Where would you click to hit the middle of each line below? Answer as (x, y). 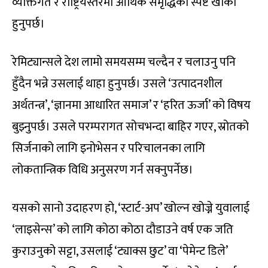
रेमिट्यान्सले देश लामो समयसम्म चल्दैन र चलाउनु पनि (124, 63)
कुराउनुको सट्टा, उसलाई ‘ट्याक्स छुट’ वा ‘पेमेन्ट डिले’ (120, 252)
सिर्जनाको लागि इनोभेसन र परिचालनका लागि (109, 149)
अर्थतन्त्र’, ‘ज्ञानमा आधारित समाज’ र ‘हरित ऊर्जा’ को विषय (131, 106)
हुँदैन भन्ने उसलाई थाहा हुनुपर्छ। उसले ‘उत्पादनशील (117, 84)
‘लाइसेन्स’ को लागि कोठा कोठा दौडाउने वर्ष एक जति (123, 230)
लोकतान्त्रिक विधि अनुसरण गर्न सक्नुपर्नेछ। (103, 170)
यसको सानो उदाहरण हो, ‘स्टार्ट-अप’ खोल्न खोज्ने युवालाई (131, 208)
